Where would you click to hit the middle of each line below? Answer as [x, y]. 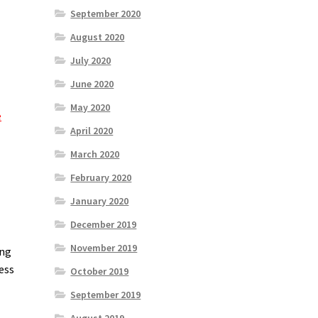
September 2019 [106, 295]
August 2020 [98, 37]
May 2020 [91, 108]
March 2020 [95, 154]
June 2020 [92, 84]
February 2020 [101, 178]
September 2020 [106, 14]
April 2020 [92, 131]
